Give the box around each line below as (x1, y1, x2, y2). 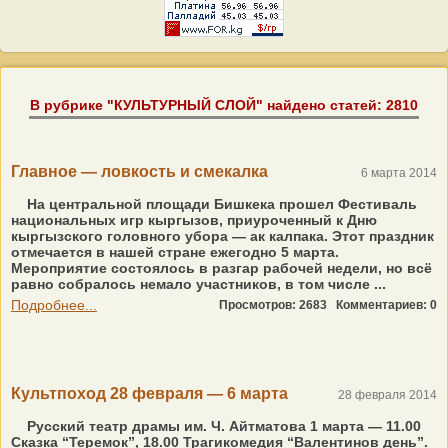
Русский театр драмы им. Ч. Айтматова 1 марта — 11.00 (23, 418, 421, 434)
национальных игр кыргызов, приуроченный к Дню (11, 212, 377, 228)
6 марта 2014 (361, 166, 437, 180)
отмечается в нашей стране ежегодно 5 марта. (11, 244, 339, 260)
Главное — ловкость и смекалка (11, 163, 268, 180)
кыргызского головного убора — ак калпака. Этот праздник (11, 228, 434, 244)
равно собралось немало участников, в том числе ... (11, 276, 386, 292)
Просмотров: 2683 (219, 298, 336, 312)
